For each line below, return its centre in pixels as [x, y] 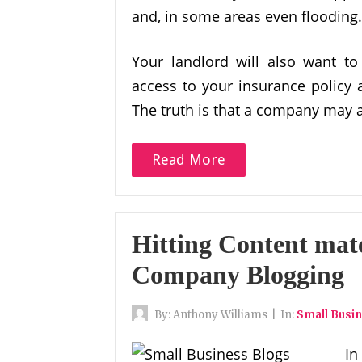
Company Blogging [238, 275]
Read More [189, 160]
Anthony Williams [220, 315]
